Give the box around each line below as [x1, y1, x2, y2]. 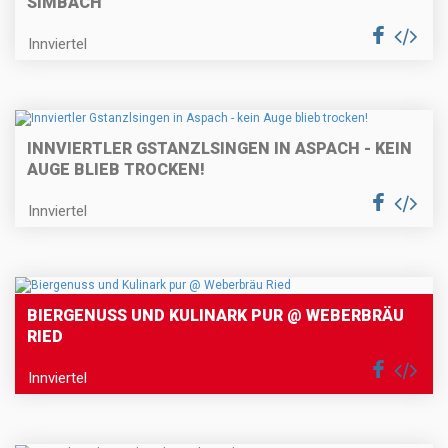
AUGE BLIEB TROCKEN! [27, 160, 205, 180]
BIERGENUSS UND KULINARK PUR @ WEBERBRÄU [27, 306, 404, 326]
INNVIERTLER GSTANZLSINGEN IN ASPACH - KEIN [27, 139, 412, 159]
